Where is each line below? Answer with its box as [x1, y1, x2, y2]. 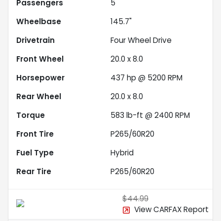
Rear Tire [16, 166, 51, 177]
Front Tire [16, 129, 54, 140]
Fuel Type [16, 147, 54, 158]
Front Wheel [16, 54, 64, 65]
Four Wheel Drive [110, 35, 172, 46]
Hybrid [110, 147, 134, 158]
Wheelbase [16, 16, 61, 27]
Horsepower [16, 73, 65, 83]
